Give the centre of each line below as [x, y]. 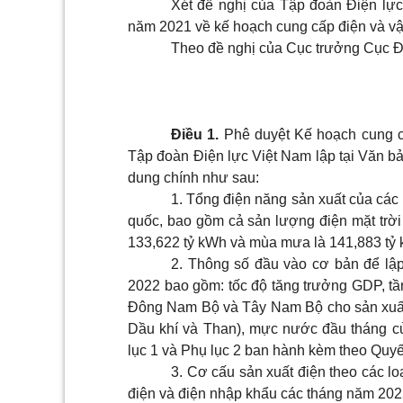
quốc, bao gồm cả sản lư [209, 221]
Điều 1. [195, 134]
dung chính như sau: [193, 178]
